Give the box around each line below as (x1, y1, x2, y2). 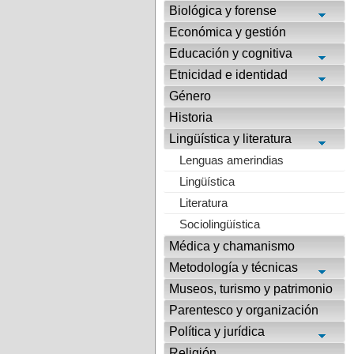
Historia (169, 111, 213, 124)
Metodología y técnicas (169, 261, 298, 275)
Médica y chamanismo (169, 239, 295, 254)
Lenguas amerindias (179, 153, 284, 168)
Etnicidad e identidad (169, 68, 288, 81)
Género (169, 89, 211, 103)
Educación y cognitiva (169, 47, 292, 60)
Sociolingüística (179, 217, 260, 232)
